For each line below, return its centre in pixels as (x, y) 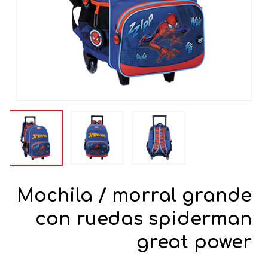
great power (194, 243)
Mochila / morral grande (135, 196)
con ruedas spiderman (144, 220)
